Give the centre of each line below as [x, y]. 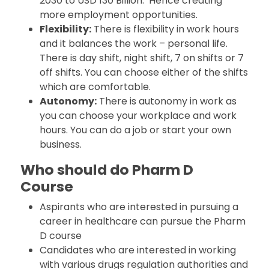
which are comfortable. [95, 87]
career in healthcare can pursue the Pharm [143, 221]
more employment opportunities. [119, 15]
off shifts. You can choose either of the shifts [144, 72]
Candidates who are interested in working [138, 250]
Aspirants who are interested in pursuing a [139, 207]
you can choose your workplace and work [138, 116]
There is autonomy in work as [167, 101]
